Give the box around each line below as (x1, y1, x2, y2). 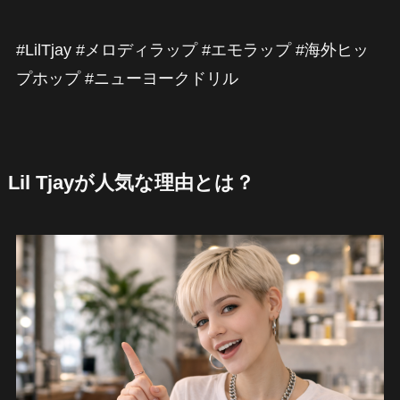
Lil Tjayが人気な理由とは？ (7, 171, 254, 194)
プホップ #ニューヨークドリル (15, 69, 238, 87)
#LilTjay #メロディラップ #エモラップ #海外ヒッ (15, 40, 369, 59)
